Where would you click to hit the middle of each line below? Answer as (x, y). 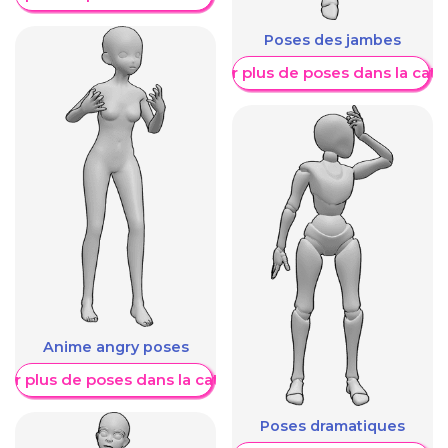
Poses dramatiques (332, 426)
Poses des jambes (332, 39)
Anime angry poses (115, 347)
